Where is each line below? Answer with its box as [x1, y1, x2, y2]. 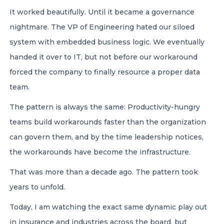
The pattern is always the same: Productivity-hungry [9, 102, 200, 111]
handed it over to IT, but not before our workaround [9, 52, 197, 61]
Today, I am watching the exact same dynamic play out [9, 202, 207, 211]
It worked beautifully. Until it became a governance [9, 7, 194, 16]
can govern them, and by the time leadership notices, [9, 132, 203, 141]
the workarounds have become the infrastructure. [9, 147, 190, 156]
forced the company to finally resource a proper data [9, 67, 200, 76]
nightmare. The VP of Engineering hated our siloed [9, 22, 194, 31]
